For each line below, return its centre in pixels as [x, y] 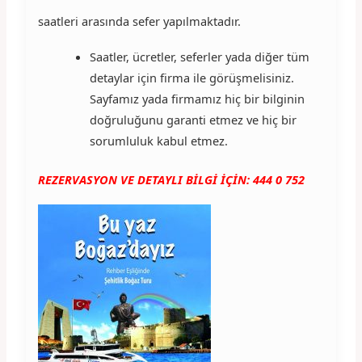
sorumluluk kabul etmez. [158, 141]
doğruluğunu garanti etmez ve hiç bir [193, 120]
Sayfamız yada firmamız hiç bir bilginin [197, 99]
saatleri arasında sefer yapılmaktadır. [139, 21]
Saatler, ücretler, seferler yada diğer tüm [199, 57]
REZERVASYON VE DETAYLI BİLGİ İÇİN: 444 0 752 [171, 180]
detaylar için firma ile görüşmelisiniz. [192, 78]
